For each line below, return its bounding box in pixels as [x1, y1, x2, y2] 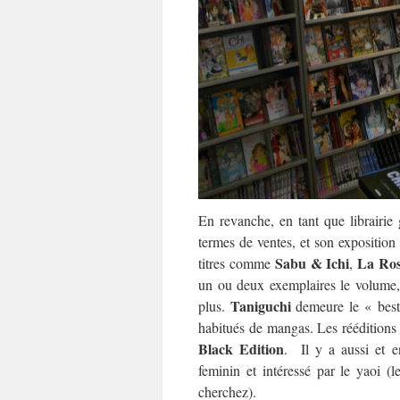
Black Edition [198, 338, 285, 359]
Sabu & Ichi [274, 253, 350, 273]
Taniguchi [229, 296, 291, 316]
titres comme [198, 254, 275, 272]
